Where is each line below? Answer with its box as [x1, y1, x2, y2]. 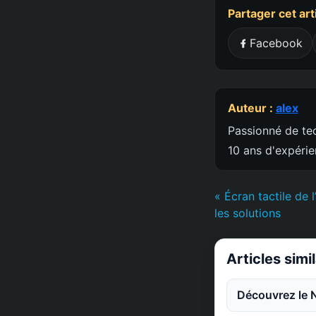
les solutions [214, 205, 281, 220]
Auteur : [227, 100, 276, 115]
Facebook [250, 35, 303, 50]
